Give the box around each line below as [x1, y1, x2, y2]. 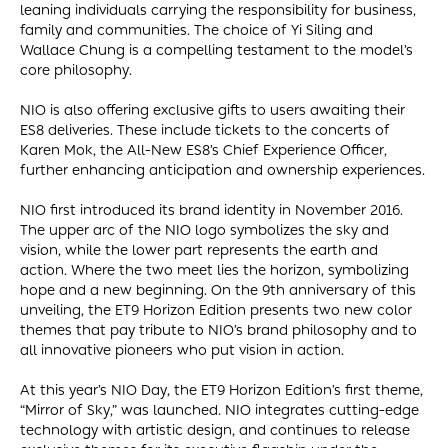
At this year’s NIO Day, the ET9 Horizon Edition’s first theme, [20, 381, 423, 399]
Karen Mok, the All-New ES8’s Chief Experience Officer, [20, 141, 387, 159]
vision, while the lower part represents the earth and [20, 241, 378, 259]
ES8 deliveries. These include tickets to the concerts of [20, 121, 390, 139]
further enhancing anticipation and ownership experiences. [20, 161, 425, 179]
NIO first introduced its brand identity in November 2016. [20, 201, 403, 219]
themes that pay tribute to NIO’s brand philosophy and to [20, 321, 417, 339]
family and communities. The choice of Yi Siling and [20, 21, 373, 39]
